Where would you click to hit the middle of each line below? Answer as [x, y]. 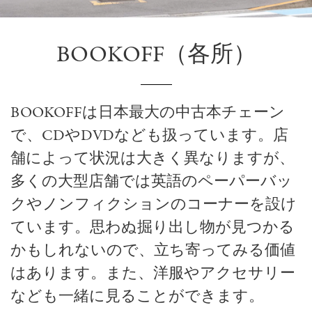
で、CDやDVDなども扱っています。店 [149, 136]
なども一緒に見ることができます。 [137, 297]
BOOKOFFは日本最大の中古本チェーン [148, 113]
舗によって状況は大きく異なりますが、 [153, 159]
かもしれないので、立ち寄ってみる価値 [153, 251]
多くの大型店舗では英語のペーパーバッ [151, 182]
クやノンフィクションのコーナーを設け [154, 205]
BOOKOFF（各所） [156, 56]
